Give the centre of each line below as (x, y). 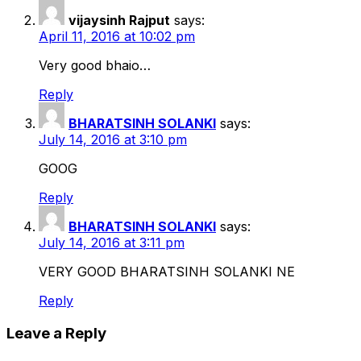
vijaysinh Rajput (119, 21)
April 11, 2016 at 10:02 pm (117, 37)
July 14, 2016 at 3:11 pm (112, 243)
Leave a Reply (56, 333)
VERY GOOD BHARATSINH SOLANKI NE (167, 272)
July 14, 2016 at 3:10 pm (113, 140)
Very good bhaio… (95, 66)
